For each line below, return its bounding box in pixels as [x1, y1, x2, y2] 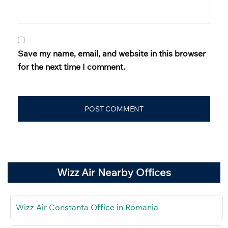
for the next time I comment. [18, 62, 125, 72]
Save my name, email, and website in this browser [18, 48, 206, 59]
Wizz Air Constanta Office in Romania [16, 202, 158, 213]
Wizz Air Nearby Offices [57, 166, 171, 179]
